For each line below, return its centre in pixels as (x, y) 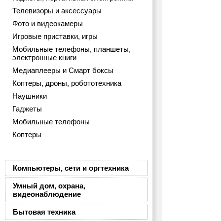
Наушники (30, 96)
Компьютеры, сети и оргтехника (71, 168)
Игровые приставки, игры (55, 36)
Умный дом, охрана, (49, 186)
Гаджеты (27, 109)
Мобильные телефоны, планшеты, (72, 49)
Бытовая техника (44, 212)
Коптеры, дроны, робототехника (67, 83)
